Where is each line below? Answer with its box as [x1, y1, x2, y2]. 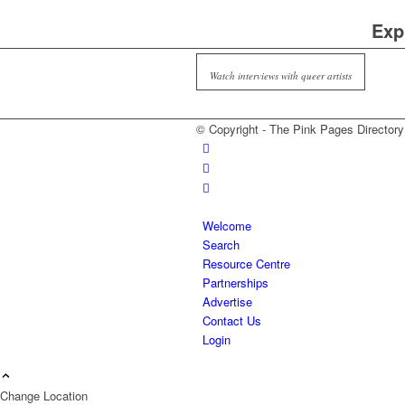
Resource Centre [202, 255, 290, 272]
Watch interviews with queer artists [209, 69, 352, 82]
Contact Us [202, 312, 261, 329]
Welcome [202, 217, 251, 234]
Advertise [202, 293, 252, 310]
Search [202, 236, 240, 253]
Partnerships [202, 274, 268, 291]
